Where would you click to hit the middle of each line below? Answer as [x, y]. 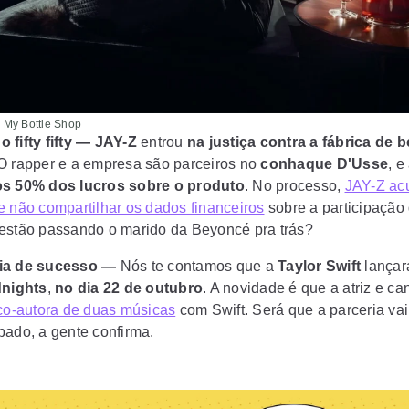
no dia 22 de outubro [126, 288]
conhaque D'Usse [324, 164]
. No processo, [294, 186]
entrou [162, 142]
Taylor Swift [321, 266]
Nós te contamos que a [197, 266]
